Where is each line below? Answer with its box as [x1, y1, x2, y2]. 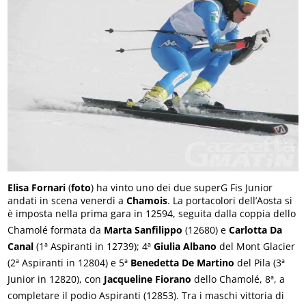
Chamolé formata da [8, 223, 105, 237]
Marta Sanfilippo [104, 223, 183, 237]
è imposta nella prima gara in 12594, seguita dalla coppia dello [8, 207, 296, 221]
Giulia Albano [154, 240, 217, 253]
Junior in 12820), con [8, 273, 105, 286]
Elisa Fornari [8, 181, 66, 195]
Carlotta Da [229, 223, 283, 237]
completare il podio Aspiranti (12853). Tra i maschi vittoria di [8, 289, 285, 303]
